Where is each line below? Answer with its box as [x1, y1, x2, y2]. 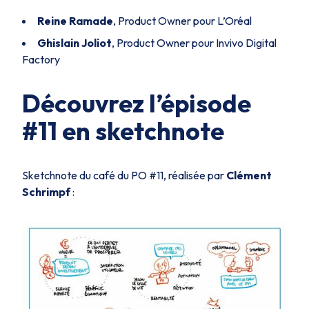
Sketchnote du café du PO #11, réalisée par [22, 168, 226, 182]
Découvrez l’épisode [22, 88, 251, 119]
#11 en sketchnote [22, 115, 224, 146]
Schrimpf [22, 185, 70, 199]
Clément [226, 168, 272, 182]
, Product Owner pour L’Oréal [113, 14, 252, 28]
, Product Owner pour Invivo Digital [112, 36, 277, 50]
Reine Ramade [37, 14, 113, 28]
